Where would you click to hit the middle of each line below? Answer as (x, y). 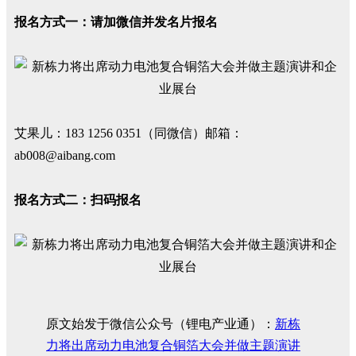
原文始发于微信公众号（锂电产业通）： (161, 324)
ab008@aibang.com (65, 155)
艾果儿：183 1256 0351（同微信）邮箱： (129, 133)
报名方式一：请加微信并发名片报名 (116, 22)
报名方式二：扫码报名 (78, 200)
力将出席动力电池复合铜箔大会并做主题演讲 (173, 345)
